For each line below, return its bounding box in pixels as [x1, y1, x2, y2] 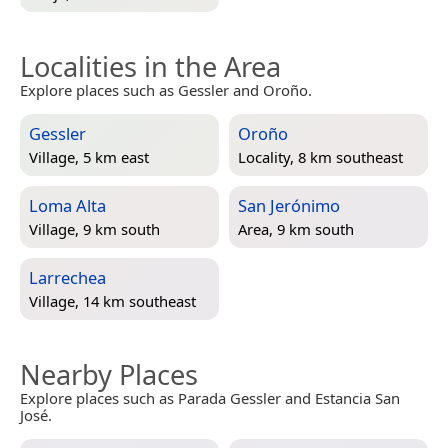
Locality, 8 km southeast [238, 147, 403, 168]
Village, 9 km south [29, 219, 160, 240]
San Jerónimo [238, 194, 340, 218]
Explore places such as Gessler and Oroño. [20, 80, 312, 101]
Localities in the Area [20, 48, 281, 86]
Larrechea [29, 266, 106, 290]
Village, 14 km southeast [29, 291, 196, 312]
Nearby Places [20, 356, 198, 394]
